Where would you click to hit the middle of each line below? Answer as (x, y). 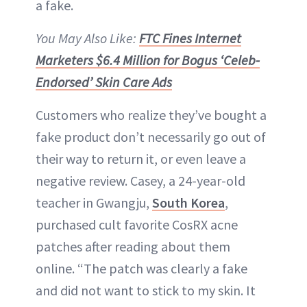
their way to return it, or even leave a (141, 158)
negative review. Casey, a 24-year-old (140, 180)
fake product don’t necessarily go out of (151, 136)
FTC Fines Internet (190, 38)
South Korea (188, 202)
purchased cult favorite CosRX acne (137, 224)
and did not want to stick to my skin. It (146, 290)
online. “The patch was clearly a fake (142, 268)
